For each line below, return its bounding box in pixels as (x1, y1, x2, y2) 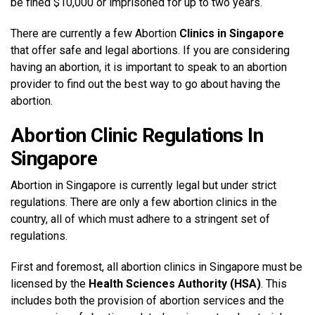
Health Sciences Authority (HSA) (89, 276, 261, 290)
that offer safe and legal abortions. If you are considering (11, 43, 290, 57)
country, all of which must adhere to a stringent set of (11, 212, 270, 226)
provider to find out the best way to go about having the (11, 77, 281, 91)
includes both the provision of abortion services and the (11, 293, 284, 307)
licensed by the (11, 276, 89, 290)
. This (261, 276, 287, 290)
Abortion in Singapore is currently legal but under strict (11, 178, 276, 192)
